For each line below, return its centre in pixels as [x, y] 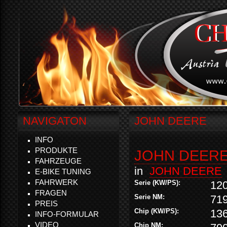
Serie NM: [150, 197]
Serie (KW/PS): [158, 183]
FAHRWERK [56, 182]
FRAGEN [51, 193]
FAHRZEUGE [58, 161]
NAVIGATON [55, 121]
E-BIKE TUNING [63, 172]
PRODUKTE [56, 150]
